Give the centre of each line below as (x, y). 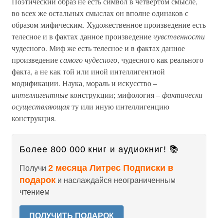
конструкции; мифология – (115, 95)
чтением (35, 192)
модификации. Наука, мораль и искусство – (84, 83)
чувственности (179, 36)
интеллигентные (40, 95)
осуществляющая (41, 106)
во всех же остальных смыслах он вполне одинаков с (100, 13)
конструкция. (34, 118)
